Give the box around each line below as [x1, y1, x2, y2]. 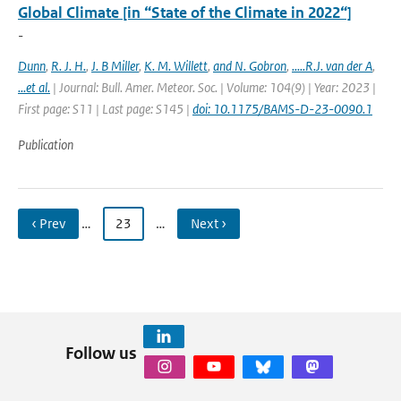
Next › [191, 215, 226, 232]
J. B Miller [91, 57, 139, 74]
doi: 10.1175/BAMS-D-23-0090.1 [192, 100, 372, 117]
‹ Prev [31, 215, 65, 232]
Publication [18, 136, 73, 153]
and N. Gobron [213, 57, 286, 74]
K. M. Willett [144, 57, 208, 74]
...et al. [18, 79, 50, 96]
